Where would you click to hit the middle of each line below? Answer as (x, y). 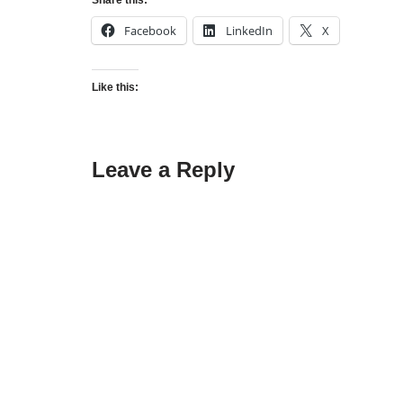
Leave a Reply (163, 170)
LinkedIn (249, 31)
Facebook (150, 31)
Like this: (115, 88)
